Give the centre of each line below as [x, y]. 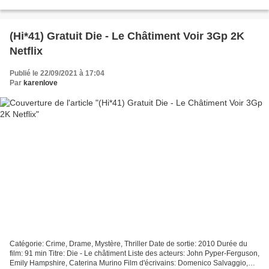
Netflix [26, 51]
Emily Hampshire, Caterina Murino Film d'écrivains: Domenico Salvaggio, [129, 263]
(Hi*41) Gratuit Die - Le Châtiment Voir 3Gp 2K [127, 36]
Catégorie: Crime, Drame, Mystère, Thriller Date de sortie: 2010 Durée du [128, 243]
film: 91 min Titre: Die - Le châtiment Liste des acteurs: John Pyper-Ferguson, [134, 253]
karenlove [41, 83]
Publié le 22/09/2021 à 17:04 [57, 74]
